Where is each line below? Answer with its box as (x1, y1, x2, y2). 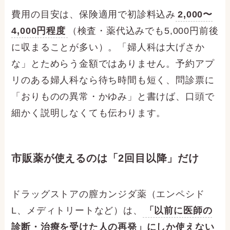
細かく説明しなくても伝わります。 (11, 108, 166, 119)
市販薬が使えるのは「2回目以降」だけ (11, 152, 199, 164)
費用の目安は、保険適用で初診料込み (11, 9, 176, 20)
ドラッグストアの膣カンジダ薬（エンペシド (11, 188, 205, 199)
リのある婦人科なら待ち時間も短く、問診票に (11, 75, 215, 86)
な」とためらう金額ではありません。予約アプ (11, 59, 215, 69)
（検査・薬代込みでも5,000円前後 (67, 26, 219, 36)
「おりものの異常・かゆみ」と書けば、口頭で (11, 91, 215, 102)
